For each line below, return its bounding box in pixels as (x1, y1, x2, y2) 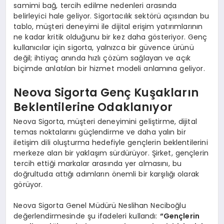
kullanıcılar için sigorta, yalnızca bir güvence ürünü (13, 42, 194, 53)
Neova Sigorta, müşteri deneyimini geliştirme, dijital (13, 116, 197, 127)
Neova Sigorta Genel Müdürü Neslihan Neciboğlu (13, 200, 186, 211)
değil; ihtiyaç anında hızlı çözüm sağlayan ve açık (13, 53, 190, 63)
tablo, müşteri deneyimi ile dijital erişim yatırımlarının (13, 21, 203, 32)
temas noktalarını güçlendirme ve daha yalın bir (13, 127, 186, 137)
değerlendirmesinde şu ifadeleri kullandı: (13, 211, 160, 221)
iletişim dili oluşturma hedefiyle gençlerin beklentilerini (13, 137, 208, 148)
